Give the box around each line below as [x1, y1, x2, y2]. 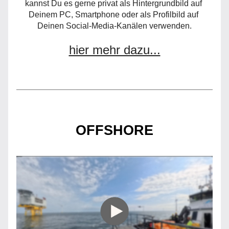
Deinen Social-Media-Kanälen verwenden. [37, 21, 192, 30]
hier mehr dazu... [68, 43, 161, 57]
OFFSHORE [76, 123, 153, 138]
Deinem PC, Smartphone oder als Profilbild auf [29, 10, 198, 19]
